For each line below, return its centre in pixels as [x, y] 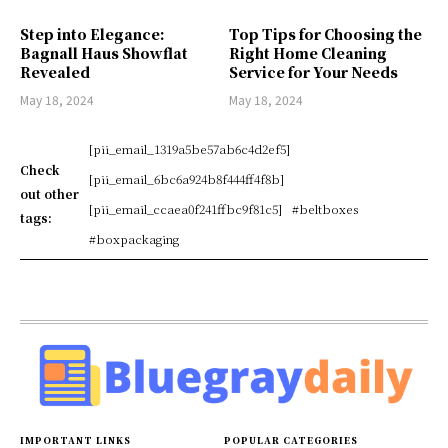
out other [49, 193]
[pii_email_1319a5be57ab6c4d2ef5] [190, 148]
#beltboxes [326, 208]
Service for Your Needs [313, 71]
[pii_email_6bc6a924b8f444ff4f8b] [187, 178]
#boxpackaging [134, 238]
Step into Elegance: [92, 33]
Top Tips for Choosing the [325, 33]
